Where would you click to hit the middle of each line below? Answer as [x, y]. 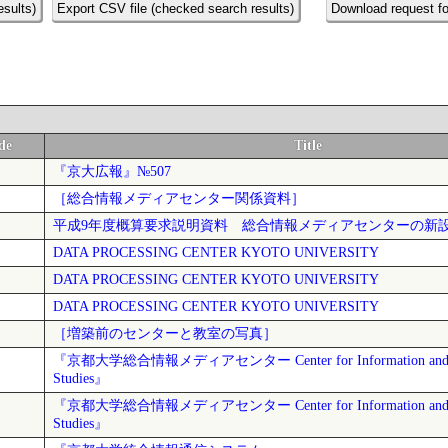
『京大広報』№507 [112, 172]
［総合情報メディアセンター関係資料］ [179, 199]
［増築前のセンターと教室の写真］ [165, 334]
